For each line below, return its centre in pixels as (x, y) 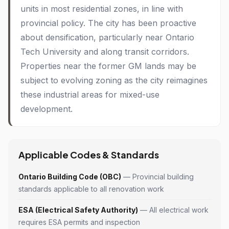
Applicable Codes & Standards (89, 155)
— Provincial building (157, 177)
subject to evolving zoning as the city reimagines (114, 80)
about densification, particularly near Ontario (107, 37)
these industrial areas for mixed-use (90, 95)
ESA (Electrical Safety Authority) (78, 210)
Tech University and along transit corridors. (105, 52)
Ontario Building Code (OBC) (70, 177)
